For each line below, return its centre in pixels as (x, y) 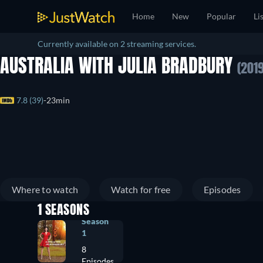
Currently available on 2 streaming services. (117, 44)
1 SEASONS (63, 211)
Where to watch (45, 189)
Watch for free (141, 189)
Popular (221, 16)
